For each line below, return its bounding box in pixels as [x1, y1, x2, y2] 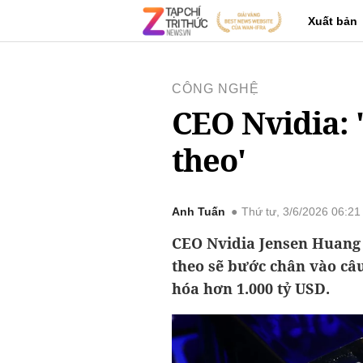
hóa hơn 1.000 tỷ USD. [172, 279, 330, 298]
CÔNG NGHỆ [172, 82, 259, 96]
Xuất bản [308, 15, 357, 28]
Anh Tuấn [172, 206, 225, 218]
